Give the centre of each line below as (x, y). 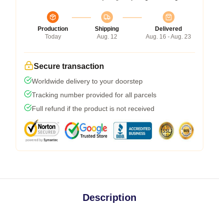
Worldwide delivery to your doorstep (87, 81)
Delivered (168, 29)
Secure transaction (69, 66)
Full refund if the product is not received (93, 108)
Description (109, 197)
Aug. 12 (107, 36)
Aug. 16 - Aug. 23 (168, 36)
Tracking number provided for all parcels (94, 95)
